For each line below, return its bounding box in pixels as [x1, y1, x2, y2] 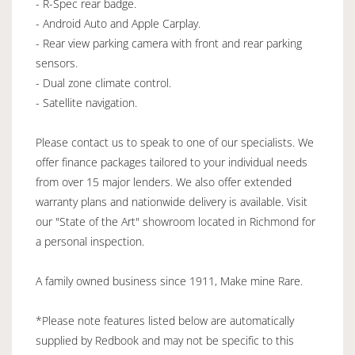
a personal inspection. [36, 233, 144, 249]
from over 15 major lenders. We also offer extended [36, 174, 292, 189]
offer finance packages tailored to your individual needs [36, 154, 307, 170]
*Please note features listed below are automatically [36, 312, 294, 328]
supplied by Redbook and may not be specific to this [36, 332, 294, 348]
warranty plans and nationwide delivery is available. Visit [36, 193, 307, 209]
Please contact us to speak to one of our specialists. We [36, 134, 314, 150]
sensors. [36, 55, 78, 71]
